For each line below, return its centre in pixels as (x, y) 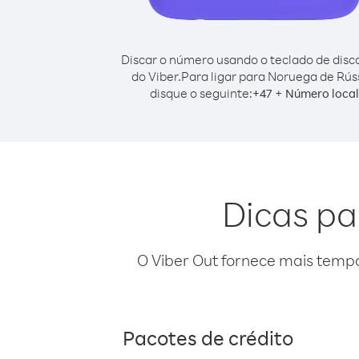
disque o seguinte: (201, 93)
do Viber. (156, 76)
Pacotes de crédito (208, 337)
